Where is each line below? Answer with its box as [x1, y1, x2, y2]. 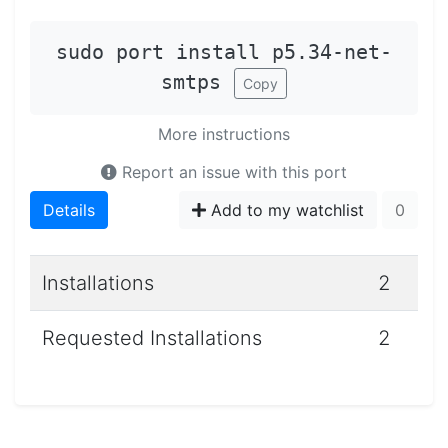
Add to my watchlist [206, 200, 364, 221]
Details [43, 200, 95, 221]
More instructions [158, 124, 290, 145]
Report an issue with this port [117, 162, 347, 183]
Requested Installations [42, 326, 262, 351]
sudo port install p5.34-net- [56, 39, 392, 64]
